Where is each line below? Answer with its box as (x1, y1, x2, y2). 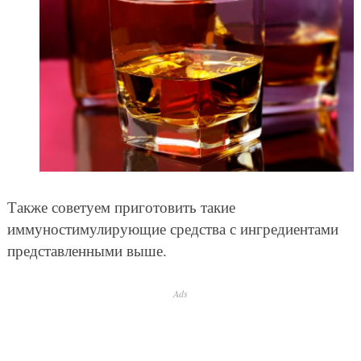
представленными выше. (6, 240, 167, 261)
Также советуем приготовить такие (6, 197, 235, 218)
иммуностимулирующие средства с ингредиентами (6, 218, 338, 239)
